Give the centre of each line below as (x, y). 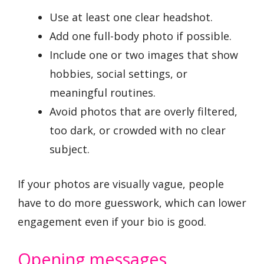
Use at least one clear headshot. (131, 17)
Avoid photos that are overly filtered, (143, 112)
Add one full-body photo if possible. (141, 36)
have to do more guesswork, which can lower (132, 203)
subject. (70, 149)
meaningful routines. (103, 93)
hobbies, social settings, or (118, 74)
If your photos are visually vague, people (121, 184)
